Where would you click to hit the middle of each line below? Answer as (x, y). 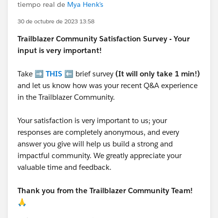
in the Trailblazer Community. (66, 97)
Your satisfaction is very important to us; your (92, 120)
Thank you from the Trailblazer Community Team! (105, 191)
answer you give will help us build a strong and (95, 144)
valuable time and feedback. (65, 167)
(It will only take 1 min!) (158, 74)
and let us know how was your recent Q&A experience (108, 85)
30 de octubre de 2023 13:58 (56, 21)
